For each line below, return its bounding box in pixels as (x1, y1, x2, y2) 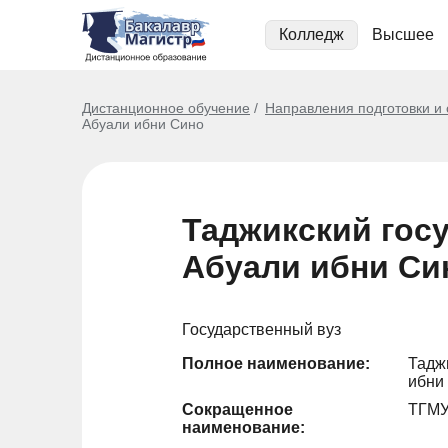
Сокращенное (182, 401, 293, 418)
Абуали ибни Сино (82, 116, 204, 132)
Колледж (279, 26, 344, 43)
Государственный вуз (182, 321, 341, 338)
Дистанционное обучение (82, 100, 250, 116)
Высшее (372, 26, 434, 43)
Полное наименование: (182, 355, 370, 372)
